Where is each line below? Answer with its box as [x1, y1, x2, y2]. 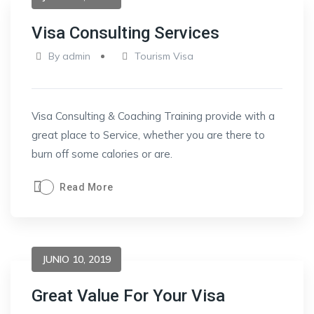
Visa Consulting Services [32, 23, 219, 43]
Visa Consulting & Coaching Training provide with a [32, 109, 275, 123]
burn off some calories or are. [32, 147, 172, 161]
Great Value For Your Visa [32, 286, 225, 306]
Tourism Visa [135, 50, 194, 62]
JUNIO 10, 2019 [42, 253, 111, 266]
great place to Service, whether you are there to [32, 128, 265, 142]
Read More [60, 182, 114, 193]
